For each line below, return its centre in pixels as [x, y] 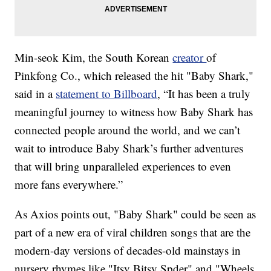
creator [190, 57]
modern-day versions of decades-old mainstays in [128, 250]
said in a [35, 94]
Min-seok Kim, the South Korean [94, 57]
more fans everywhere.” [69, 184]
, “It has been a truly [204, 94]
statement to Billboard [107, 94]
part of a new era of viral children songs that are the [133, 232]
